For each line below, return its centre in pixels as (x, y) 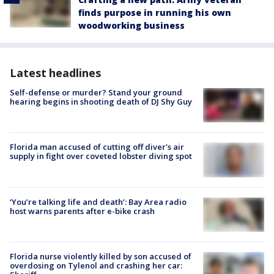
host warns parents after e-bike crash (82, 211)
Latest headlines (55, 72)
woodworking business (131, 25)
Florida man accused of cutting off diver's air (97, 146)
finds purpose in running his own (155, 12)
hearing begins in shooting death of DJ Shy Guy (101, 101)
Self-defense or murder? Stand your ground (96, 92)
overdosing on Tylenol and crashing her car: (96, 265)
